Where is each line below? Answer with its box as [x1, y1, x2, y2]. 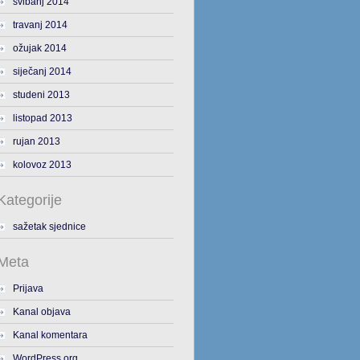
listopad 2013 [12, 112, 72, 124]
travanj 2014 [12, 19, 67, 31]
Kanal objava [12, 306, 71, 317]
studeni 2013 [12, 89, 70, 100]
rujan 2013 [12, 136, 60, 147]
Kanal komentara [12, 329, 88, 341]
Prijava [12, 283, 43, 294]
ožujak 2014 [12, 43, 67, 54]
